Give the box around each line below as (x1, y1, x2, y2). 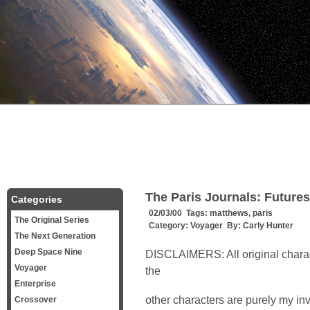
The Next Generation (15, 231, 95, 241)
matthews (210, 208, 248, 218)
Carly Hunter (243, 221, 293, 230)
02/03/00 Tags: (149, 208, 210, 218)
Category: (149, 221, 190, 230)
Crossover (15, 295, 57, 304)
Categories (11, 194, 62, 205)
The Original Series (15, 215, 89, 225)
